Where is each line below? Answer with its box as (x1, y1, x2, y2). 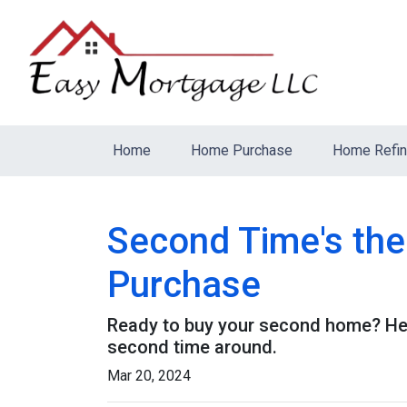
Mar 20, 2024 (107, 367, 191, 384)
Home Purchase (191, 142, 293, 159)
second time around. (107, 336, 277, 358)
